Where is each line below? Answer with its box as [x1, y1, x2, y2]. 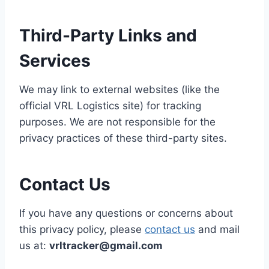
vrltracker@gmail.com [49, 239, 163, 252]
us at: [19, 239, 49, 252]
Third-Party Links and [19, 25, 197, 46]
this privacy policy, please [19, 223, 145, 235]
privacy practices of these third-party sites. [19, 131, 227, 144]
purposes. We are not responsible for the [19, 115, 216, 128]
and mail [195, 223, 240, 235]
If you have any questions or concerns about [19, 207, 233, 219]
